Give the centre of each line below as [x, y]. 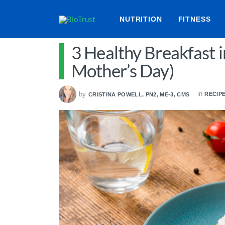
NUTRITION [141, 19]
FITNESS [194, 19]
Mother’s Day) [123, 70]
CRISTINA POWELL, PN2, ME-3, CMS [139, 94]
